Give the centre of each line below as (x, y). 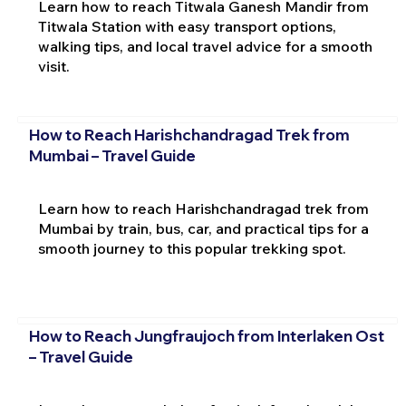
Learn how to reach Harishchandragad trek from (203, 208)
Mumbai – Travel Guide (112, 155)
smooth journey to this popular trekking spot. (192, 248)
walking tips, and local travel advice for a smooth (205, 47)
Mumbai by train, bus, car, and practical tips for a (203, 228)
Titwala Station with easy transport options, (187, 27)
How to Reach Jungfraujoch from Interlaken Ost (206, 336)
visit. (53, 67)
